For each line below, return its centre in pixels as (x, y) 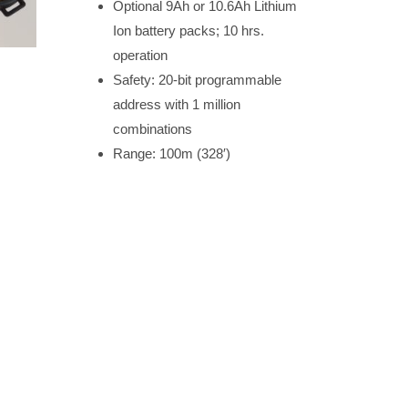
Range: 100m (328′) (171, 153)
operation (140, 55)
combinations (152, 129)
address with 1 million (176, 104)
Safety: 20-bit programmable (197, 80)
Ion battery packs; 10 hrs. (188, 31)
